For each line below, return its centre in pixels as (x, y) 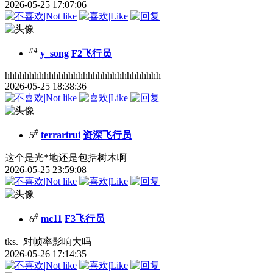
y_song (55, 53)
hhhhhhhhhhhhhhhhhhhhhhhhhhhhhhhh (83, 75)
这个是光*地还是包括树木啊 (66, 158)
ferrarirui (61, 135)
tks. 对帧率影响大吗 (48, 241)
